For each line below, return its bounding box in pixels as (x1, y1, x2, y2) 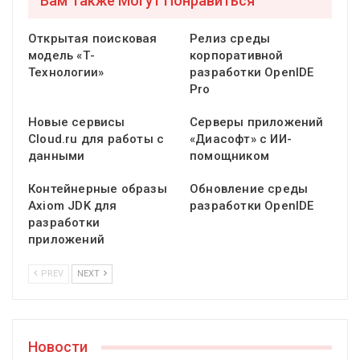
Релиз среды (190, 31, 271, 47)
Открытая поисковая (28, 31, 157, 47)
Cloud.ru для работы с (28, 132, 165, 147)
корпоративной (190, 48, 284, 63)
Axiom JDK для (28, 198, 117, 214)
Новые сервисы (28, 115, 125, 130)
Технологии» (28, 65, 104, 80)
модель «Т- (28, 48, 95, 63)
